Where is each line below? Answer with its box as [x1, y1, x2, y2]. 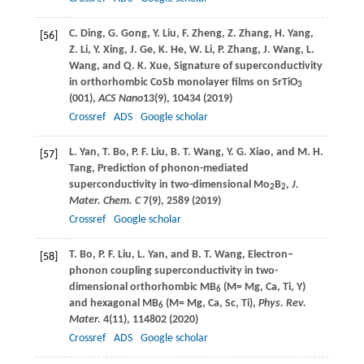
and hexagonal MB [68, 297, 158, 310]
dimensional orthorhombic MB [68, 280, 216, 293]
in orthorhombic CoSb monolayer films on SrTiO [68, 76, 297, 89]
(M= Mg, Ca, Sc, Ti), [162, 297, 258, 310]
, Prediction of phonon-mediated [91, 162, 249, 175]
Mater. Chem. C [68, 194, 143, 207]
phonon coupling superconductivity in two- [68, 264, 278, 277]
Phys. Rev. [258, 297, 306, 310]
